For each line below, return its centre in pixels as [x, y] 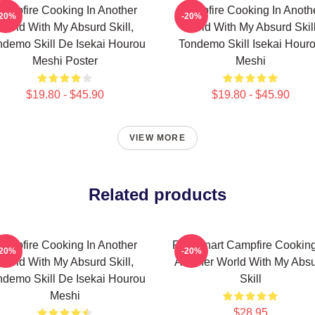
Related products [157, 194]
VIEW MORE [157, 138]
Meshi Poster [65, 61]
